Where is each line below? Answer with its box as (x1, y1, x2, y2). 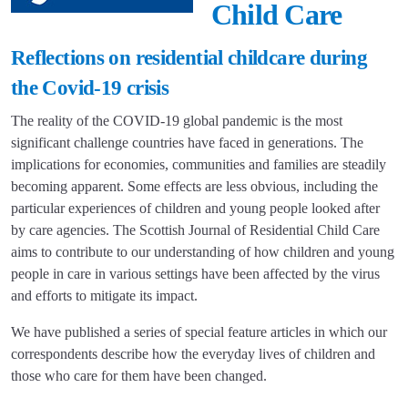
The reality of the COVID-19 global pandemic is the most (11, 113, 342, 128)
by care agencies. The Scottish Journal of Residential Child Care (11, 222, 380, 238)
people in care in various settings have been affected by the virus (11, 266, 380, 281)
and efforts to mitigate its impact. (11, 288, 198, 303)
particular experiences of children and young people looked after (11, 200, 380, 216)
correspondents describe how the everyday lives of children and (11, 346, 375, 362)
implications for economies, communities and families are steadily (11, 157, 386, 172)
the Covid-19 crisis (11, 76, 169, 99)
